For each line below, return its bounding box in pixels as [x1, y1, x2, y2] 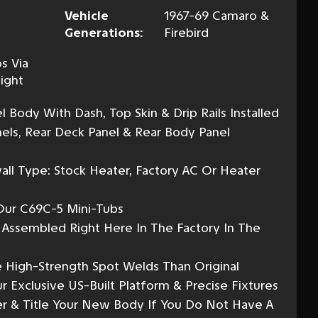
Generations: [65, 24, 143, 40]
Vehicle [65, 7, 109, 23]
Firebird [163, 24, 209, 40]
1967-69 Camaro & [163, 7, 269, 23]
